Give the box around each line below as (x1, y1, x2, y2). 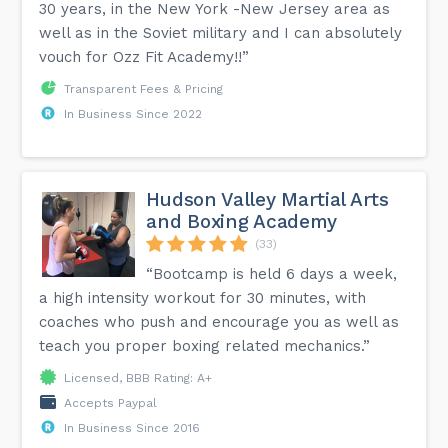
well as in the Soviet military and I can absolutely (39, 23, 403, 42)
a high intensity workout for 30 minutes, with (39, 288, 367, 307)
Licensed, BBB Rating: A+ (64, 370, 213, 385)
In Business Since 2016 (64, 420, 201, 435)
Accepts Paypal (64, 395, 158, 410)
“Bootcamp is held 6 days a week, (146, 264, 398, 283)
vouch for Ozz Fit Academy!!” (39, 47, 250, 66)
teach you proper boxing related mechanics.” (39, 336, 371, 355)
